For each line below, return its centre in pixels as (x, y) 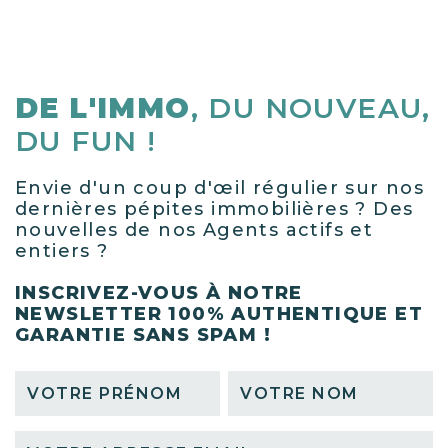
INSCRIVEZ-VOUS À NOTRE (159, 293)
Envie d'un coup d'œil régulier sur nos (220, 188)
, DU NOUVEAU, (310, 108)
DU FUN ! (86, 141)
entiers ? (62, 251)
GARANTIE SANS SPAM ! (143, 335)
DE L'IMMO (103, 108)
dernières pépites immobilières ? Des (214, 209)
